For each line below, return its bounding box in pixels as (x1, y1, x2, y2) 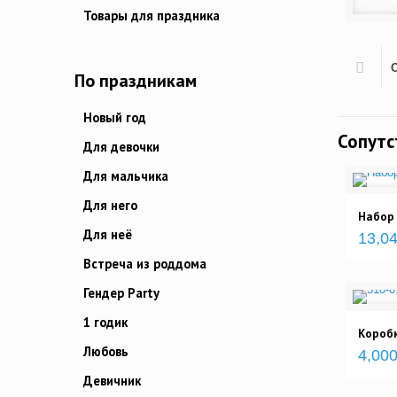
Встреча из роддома (83, 255, 206, 272)
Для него (83, 197, 137, 214)
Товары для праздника (83, 7, 220, 24)
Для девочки (83, 138, 160, 155)
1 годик (83, 314, 128, 331)
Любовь (83, 343, 128, 360)
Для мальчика (83, 167, 168, 184)
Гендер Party (83, 284, 160, 301)
